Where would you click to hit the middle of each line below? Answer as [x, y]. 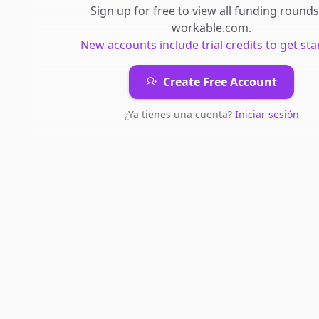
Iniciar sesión [267, 114]
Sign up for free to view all [162, 11]
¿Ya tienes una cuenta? [179, 114]
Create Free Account [220, 82]
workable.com [210, 28]
